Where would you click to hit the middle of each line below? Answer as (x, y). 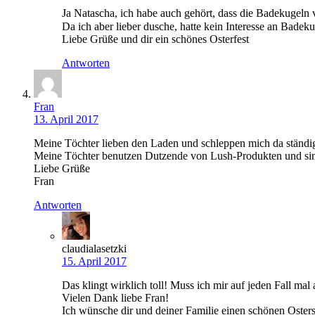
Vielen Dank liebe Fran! (115, 298)
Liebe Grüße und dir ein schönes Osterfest (155, 39)
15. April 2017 (94, 262)
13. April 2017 (66, 120)
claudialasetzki (94, 249)
